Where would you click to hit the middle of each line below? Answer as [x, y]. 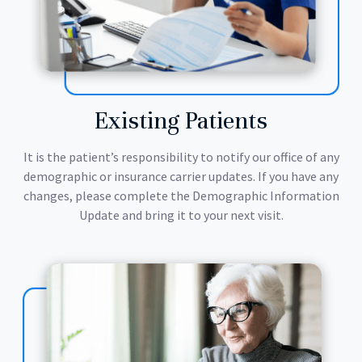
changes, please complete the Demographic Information [181, 195]
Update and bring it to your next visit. [181, 215]
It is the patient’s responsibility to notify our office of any [181, 156]
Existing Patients [181, 120]
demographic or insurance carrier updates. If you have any [181, 176]
